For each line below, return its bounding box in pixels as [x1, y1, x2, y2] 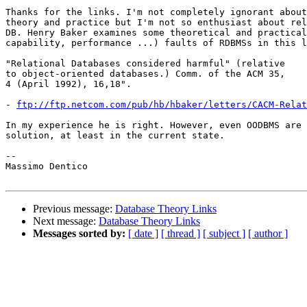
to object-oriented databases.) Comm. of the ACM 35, [5, 69, 285, 79]
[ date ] [128, 228, 158, 240]
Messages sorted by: [33, 228, 125, 240]
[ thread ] [161, 228, 200, 240]
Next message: [33, 215, 99, 228]
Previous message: [33, 203, 115, 215]
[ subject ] [203, 228, 245, 240]
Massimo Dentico [5, 161, 88, 172]
